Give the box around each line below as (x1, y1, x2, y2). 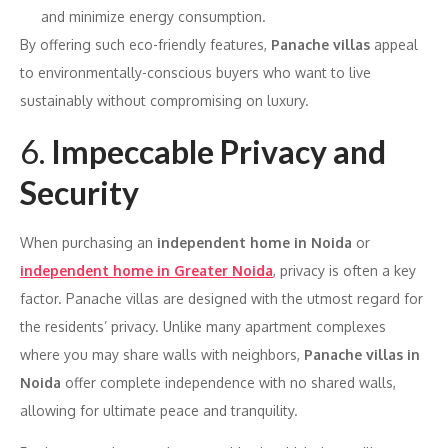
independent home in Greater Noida (20, 261, 273, 279)
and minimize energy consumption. (41, 7, 266, 25)
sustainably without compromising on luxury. (20, 91, 309, 109)
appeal (370, 35, 418, 53)
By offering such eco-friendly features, (20, 35, 271, 53)
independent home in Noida (157, 233, 352, 251)
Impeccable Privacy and (51, 131, 386, 171)
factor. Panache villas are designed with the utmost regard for (20, 289, 423, 307)
